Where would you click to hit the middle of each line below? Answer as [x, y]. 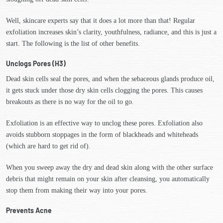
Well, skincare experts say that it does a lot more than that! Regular [101, 21]
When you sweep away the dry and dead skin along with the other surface [110, 167]
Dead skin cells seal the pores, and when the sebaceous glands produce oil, [110, 79]
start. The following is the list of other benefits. [73, 44]
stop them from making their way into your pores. [78, 190]
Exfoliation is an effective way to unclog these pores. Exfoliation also [104, 123]
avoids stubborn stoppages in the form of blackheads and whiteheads [102, 135]
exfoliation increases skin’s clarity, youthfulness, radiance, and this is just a [111, 32]
